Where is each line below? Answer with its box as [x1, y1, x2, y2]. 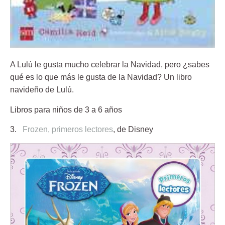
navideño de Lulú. [10, 85, 74, 94]
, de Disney [113, 125, 153, 134]
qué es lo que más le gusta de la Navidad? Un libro [10, 73, 192, 82]
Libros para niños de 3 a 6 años [10, 105, 122, 114]
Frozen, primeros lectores [23, 125, 113, 134]
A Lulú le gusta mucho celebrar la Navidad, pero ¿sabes [10, 60, 209, 69]
